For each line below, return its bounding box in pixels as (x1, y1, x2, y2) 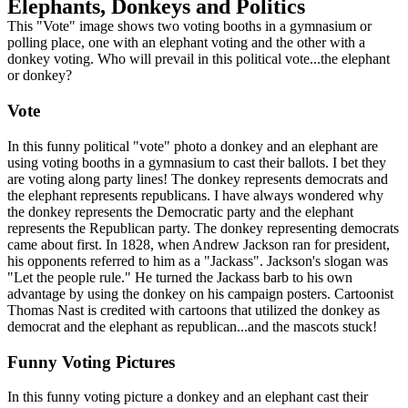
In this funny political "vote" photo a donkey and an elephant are (7, 138, 378, 154)
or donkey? (7, 67, 72, 84)
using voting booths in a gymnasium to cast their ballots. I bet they (7, 154, 386, 170)
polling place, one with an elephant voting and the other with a (7, 35, 365, 51)
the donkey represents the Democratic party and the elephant (7, 203, 353, 219)
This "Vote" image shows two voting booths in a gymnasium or (7, 18, 372, 35)
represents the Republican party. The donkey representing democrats (7, 219, 399, 236)
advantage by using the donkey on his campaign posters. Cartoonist (7, 285, 393, 301)
